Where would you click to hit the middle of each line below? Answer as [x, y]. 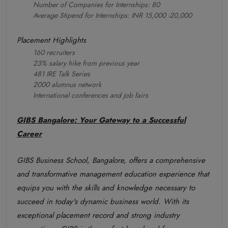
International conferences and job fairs [91, 95]
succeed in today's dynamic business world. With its [103, 201]
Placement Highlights [51, 40]
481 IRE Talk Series [62, 74]
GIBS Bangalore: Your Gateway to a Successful [101, 120]
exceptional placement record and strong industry [98, 215]
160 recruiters [54, 52]
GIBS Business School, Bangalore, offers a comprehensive [111, 160]
